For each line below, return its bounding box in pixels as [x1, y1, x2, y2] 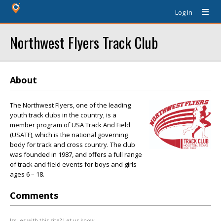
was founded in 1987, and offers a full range [10, 150, 142, 159]
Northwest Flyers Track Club [10, 32, 158, 53]
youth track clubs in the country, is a [10, 110, 116, 119]
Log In [175, 8, 192, 17]
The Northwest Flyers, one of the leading [10, 101, 131, 110]
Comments [10, 189, 58, 201]
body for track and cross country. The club [10, 140, 135, 149]
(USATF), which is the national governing [10, 130, 128, 139]
